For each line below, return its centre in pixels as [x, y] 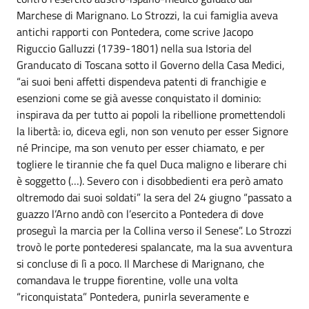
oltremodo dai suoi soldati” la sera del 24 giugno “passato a [154, 197]
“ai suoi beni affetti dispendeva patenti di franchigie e [141, 81]
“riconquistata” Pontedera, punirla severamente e [133, 297]
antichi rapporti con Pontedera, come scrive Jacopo [135, 32]
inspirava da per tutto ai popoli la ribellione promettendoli [151, 114]
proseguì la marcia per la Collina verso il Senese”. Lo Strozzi [154, 230]
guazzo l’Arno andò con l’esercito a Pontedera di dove [140, 214]
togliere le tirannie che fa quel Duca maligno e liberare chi [152, 164]
